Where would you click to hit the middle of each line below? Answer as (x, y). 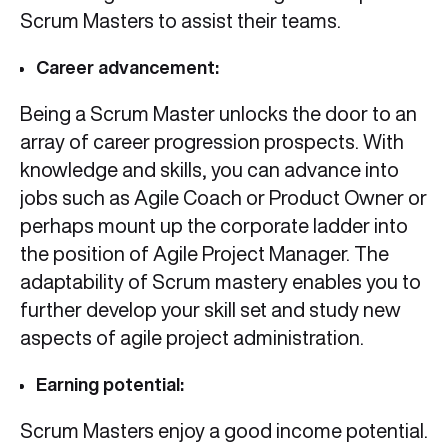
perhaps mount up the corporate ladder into (214, 226)
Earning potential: (112, 384)
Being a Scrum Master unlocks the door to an (218, 114)
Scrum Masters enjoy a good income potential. (224, 431)
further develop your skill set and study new (210, 310)
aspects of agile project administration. (192, 338)
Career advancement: (129, 67)
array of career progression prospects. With (212, 142)
